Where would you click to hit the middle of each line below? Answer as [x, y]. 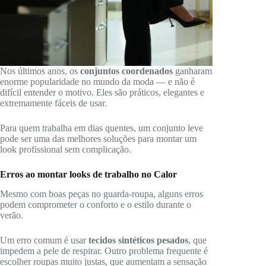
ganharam [192, 71]
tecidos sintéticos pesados [138, 240]
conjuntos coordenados [126, 71]
